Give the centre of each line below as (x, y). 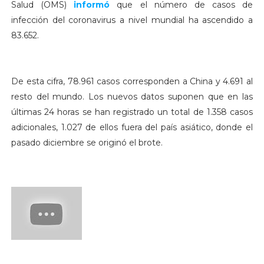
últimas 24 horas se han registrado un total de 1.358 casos (132, 112)
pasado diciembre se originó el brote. (87, 143)
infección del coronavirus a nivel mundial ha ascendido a (132, 20)
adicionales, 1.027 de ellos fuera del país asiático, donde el (132, 128)
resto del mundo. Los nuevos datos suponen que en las (132, 97)
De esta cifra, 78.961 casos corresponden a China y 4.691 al (132, 82)
